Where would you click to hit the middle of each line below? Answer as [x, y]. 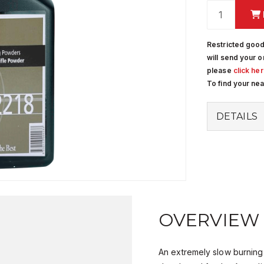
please [220, 70]
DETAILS [237, 116]
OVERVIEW [209, 220]
